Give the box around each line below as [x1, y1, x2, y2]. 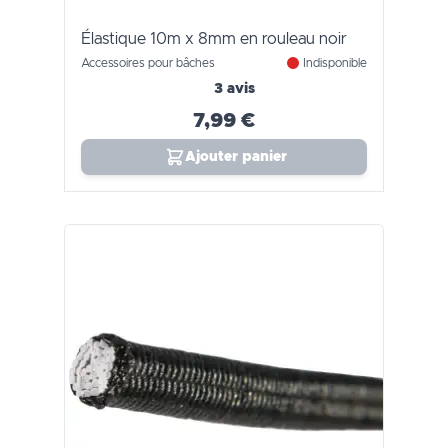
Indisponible [303, 57, 367, 69]
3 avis [213, 82, 255, 96]
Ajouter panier [185, 150, 287, 164]
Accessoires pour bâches [81, 57, 215, 69]
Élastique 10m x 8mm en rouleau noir [81, 31, 347, 47]
